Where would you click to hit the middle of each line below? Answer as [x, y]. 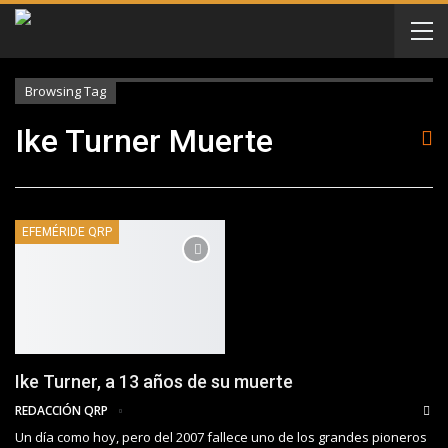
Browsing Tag [65, 91]
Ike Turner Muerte [144, 141]
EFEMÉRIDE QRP [67, 232]
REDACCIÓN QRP [63, 411]
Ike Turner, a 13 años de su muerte [154, 382]
